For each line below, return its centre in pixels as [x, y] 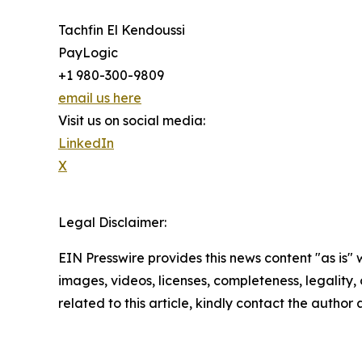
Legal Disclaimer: [112, 222]
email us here [100, 97]
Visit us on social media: [132, 120]
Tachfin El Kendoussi [122, 29]
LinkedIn [86, 143]
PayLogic [88, 52]
